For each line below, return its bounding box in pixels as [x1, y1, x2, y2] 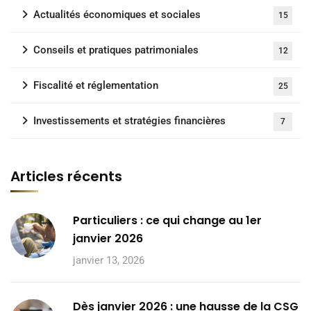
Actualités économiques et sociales [33, 8, 201, 21]
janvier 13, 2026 [73, 253, 144, 267]
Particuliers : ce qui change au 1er [73, 212, 262, 228]
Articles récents [10, 166, 122, 186]
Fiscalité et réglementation [33, 78, 158, 92]
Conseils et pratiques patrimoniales [33, 43, 199, 56]
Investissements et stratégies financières [33, 114, 226, 127]
